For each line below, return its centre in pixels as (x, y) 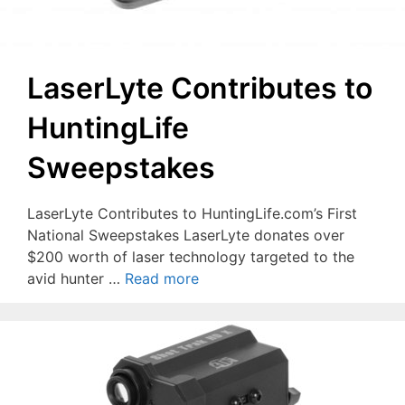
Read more (162, 279)
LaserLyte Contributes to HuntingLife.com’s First (192, 214)
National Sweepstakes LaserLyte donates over (186, 235)
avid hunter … (76, 279)
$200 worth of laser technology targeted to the (191, 257)
